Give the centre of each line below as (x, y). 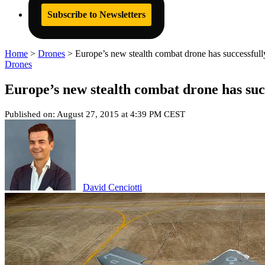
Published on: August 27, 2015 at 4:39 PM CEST (95, 114)
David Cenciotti (112, 187)
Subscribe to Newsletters (96, 14)
